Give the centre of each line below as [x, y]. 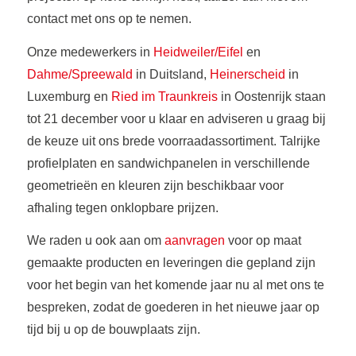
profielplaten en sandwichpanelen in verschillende [168, 163]
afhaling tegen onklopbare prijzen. [122, 207]
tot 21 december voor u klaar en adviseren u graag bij [176, 118]
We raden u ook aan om [95, 241]
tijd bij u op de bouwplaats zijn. [113, 330]
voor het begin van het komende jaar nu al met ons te [175, 285]
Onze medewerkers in [90, 52]
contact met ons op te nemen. [109, 19]
